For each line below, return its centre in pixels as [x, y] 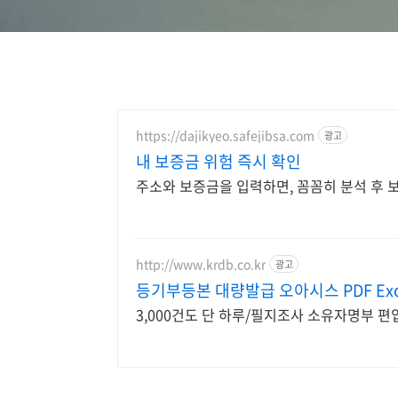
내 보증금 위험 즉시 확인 [219, 161]
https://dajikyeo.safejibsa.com [225, 135]
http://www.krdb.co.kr [201, 263]
